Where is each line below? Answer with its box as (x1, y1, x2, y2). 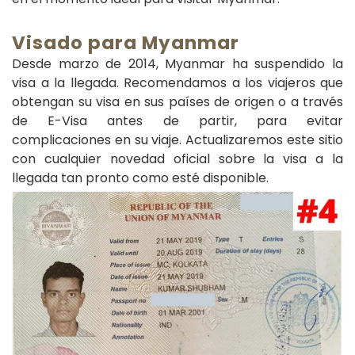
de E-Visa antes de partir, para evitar (12, 111, 343, 130)
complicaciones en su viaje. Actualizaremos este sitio (12, 130, 343, 149)
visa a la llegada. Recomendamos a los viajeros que (12, 73, 343, 92)
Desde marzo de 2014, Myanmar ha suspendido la (12, 54, 343, 73)
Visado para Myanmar (12, 29, 239, 55)
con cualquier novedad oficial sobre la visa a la (12, 149, 343, 168)
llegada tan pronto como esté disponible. (12, 168, 269, 187)
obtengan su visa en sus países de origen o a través (12, 92, 343, 111)
